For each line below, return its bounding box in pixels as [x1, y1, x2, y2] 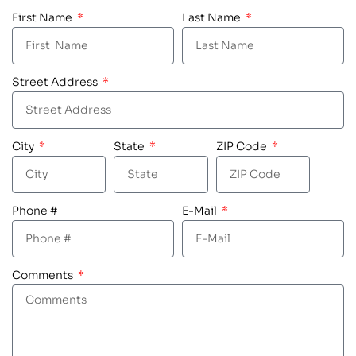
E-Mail [182, 203, 219, 218]
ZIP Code [215, 138, 269, 153]
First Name [12, 10, 75, 25]
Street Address [12, 74, 100, 89]
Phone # [12, 203, 58, 218]
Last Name [182, 10, 243, 25]
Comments [12, 267, 75, 282]
